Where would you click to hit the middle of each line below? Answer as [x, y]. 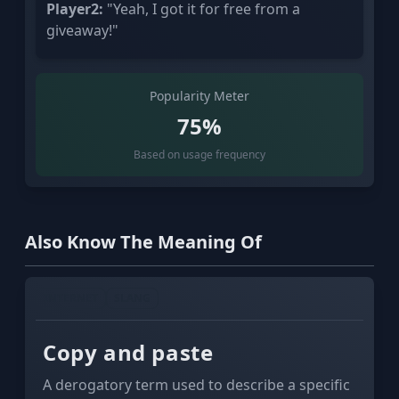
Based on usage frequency [199, 154]
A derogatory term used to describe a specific [196, 384]
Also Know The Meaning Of [143, 241]
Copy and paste [128, 352]
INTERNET [71, 297]
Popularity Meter [199, 95]
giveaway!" [82, 30]
